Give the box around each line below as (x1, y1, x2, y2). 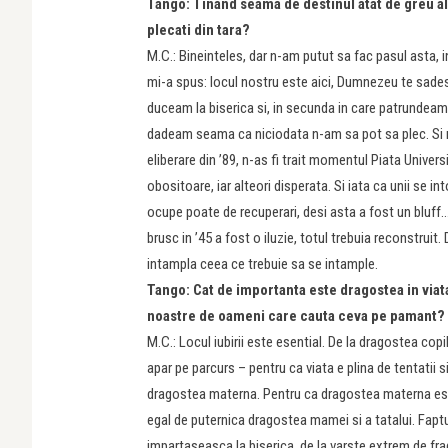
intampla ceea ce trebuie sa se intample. (147, 255, 378, 273)
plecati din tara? (147, 21, 250, 39)
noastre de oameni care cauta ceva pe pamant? (147, 307, 445, 325)
